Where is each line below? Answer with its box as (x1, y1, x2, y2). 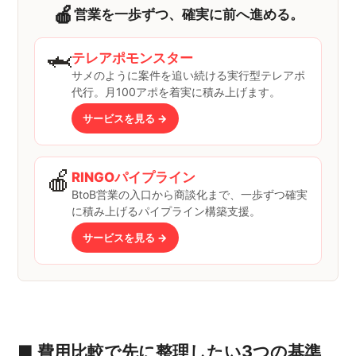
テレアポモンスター (72, 50, 194, 66)
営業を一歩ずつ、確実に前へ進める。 (73, 6, 304, 22)
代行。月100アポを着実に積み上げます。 (72, 85, 281, 99)
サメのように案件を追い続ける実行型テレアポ (72, 68, 306, 82)
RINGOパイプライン (72, 169, 196, 185)
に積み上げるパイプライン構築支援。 (72, 204, 261, 218)
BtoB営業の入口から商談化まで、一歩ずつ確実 (72, 188, 308, 201)
